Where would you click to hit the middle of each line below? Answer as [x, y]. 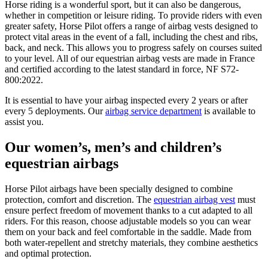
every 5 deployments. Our [55, 111]
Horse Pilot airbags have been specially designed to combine [119, 188]
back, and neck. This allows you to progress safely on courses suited [133, 47]
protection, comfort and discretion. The [79, 199]
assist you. [24, 121]
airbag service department [153, 111]
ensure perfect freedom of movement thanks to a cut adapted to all [129, 210]
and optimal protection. [48, 253]
